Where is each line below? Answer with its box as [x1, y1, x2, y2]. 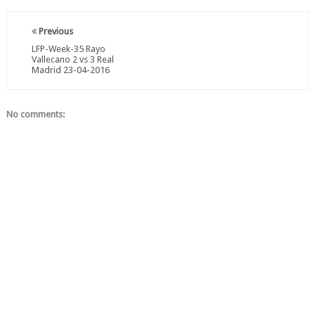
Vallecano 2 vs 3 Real [31, 54, 114, 65]
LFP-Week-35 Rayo [31, 44, 105, 54]
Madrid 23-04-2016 [31, 65, 110, 75]
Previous [36, 26, 73, 37]
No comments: [6, 109, 65, 120]
